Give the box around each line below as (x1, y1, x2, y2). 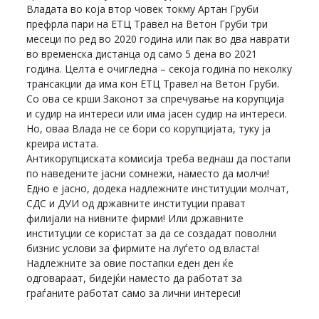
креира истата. (26, 136, 99, 150)
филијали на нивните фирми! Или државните (26, 211, 244, 225)
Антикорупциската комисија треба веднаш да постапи (26, 151, 291, 165)
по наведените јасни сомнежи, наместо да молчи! (26, 166, 270, 180)
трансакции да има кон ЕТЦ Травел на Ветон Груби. (26, 76, 280, 90)
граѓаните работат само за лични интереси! (26, 286, 241, 300)
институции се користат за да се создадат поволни (26, 226, 277, 240)
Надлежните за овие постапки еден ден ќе (26, 256, 234, 270)
